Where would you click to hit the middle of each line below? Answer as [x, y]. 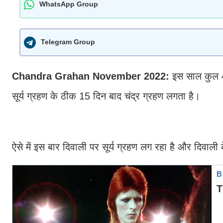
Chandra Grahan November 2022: [91, 76]
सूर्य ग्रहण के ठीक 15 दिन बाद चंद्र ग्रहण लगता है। [106, 96]
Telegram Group [68, 42]
